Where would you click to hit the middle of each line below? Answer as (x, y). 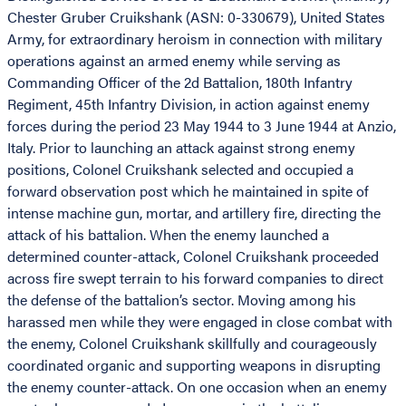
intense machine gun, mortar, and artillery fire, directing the (194, 213)
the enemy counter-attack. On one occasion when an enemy (197, 387)
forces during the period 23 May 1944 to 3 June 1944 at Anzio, (202, 126)
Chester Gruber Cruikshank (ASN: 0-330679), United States (196, 17)
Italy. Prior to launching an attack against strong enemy (181, 148)
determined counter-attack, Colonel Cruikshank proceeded (193, 256)
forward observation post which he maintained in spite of (188, 191)
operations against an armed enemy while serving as (174, 61)
